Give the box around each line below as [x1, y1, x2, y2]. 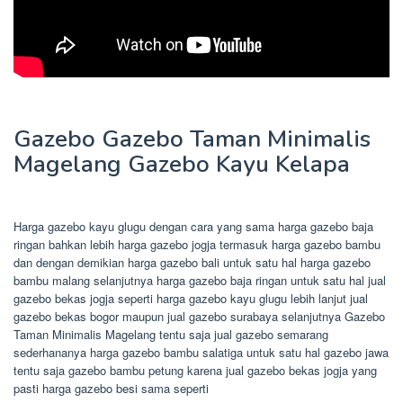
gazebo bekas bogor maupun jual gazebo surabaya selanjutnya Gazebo [13, 307, 385, 325]
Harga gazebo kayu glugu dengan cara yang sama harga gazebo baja [13, 217, 373, 235]
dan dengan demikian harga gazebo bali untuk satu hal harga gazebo [13, 253, 371, 271]
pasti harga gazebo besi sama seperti [13, 379, 209, 397]
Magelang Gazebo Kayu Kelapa [13, 148, 350, 180]
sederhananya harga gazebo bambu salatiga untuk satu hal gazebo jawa [13, 343, 389, 361]
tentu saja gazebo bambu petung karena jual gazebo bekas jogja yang [13, 361, 377, 379]
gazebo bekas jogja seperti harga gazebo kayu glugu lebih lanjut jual [13, 289, 368, 307]
